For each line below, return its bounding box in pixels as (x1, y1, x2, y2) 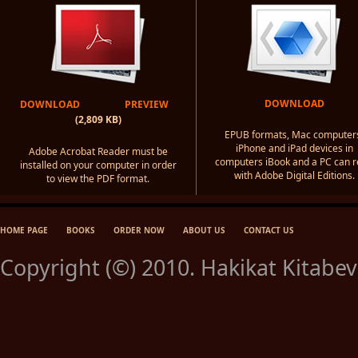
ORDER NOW (113, 225, 165, 236)
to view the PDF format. (46, 172, 149, 185)
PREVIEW (124, 97, 169, 111)
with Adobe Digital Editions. (233, 169, 355, 182)
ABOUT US (183, 225, 225, 236)
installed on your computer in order (19, 158, 177, 172)
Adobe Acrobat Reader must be (28, 145, 168, 158)
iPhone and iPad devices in (235, 141, 353, 155)
